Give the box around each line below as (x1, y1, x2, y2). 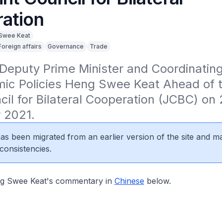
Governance (47, 43, 84, 50)
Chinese (114, 176, 144, 186)
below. (144, 176, 171, 186)
